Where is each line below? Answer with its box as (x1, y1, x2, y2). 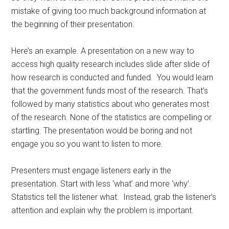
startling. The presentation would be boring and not (11, 126, 193, 135)
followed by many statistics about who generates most (11, 99, 210, 109)
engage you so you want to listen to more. (11, 139, 166, 149)
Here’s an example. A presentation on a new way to (11, 46, 195, 56)
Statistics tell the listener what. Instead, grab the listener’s (11, 192, 217, 202)
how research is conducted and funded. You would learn (11, 73, 214, 82)
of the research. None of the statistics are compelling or (11, 112, 212, 122)
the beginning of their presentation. (11, 19, 135, 29)
